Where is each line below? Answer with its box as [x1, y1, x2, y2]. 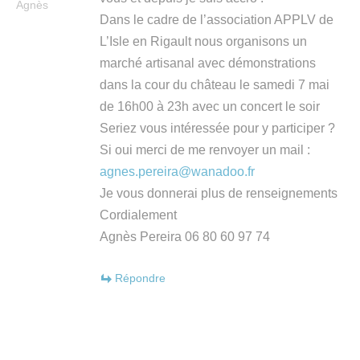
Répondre [115, 271, 166, 284]
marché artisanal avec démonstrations [100, 55, 316, 70]
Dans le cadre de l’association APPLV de [100, 12, 333, 27]
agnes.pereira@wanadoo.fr [100, 164, 255, 178]
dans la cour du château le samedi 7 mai [100, 77, 329, 92]
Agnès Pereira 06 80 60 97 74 [100, 229, 270, 243]
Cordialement [100, 207, 177, 222]
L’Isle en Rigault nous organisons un [100, 34, 307, 48]
